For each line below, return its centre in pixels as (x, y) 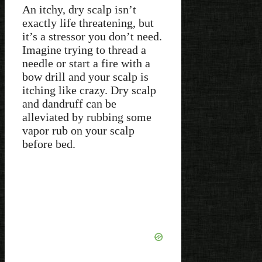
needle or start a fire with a (86, 63)
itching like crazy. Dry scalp (89, 90)
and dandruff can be (69, 104)
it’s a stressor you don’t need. (92, 37)
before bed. (50, 144)
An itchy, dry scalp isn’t (79, 10)
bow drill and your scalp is (85, 77)
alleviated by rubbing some (87, 117)
